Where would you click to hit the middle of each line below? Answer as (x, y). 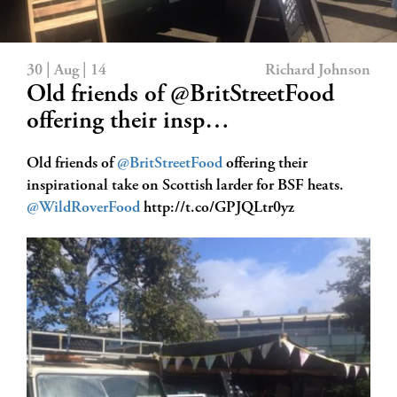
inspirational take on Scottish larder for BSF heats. (185, 186)
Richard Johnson (318, 71)
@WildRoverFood (83, 208)
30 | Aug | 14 (66, 71)
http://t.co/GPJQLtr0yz (217, 208)
